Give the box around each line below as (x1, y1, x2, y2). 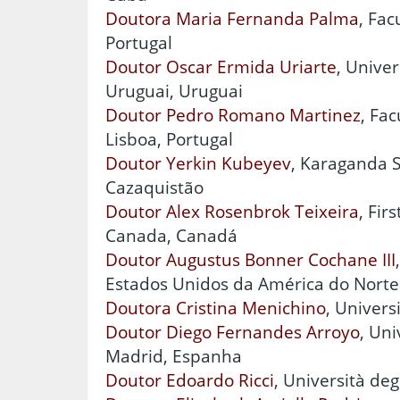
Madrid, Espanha (105, 344, 242, 369)
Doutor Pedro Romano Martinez (105, 103, 361, 128)
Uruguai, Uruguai (105, 79, 243, 104)
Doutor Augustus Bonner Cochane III (105, 247, 396, 272)
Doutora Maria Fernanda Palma (105, 6, 359, 31)
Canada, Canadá (105, 223, 237, 248)
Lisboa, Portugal (105, 127, 233, 152)
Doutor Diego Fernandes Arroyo (105, 320, 360, 345)
